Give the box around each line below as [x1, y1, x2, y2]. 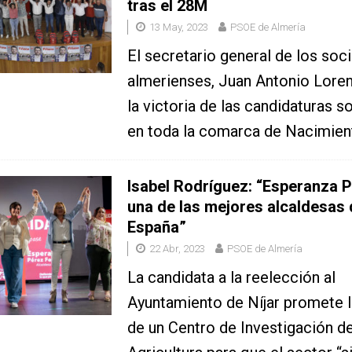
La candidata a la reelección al [126, 268, 335, 288]
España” [126, 218, 186, 237]
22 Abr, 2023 [148, 243, 205, 255]
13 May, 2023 [148, 21, 208, 34]
